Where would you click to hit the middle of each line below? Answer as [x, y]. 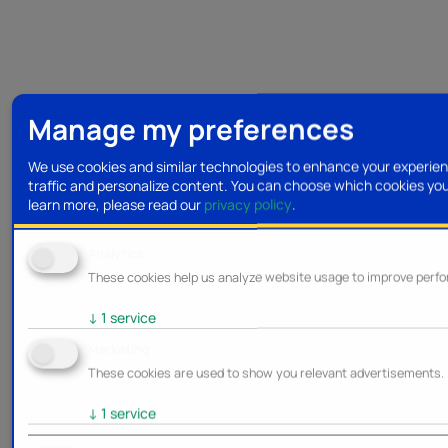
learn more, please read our [116, 204]
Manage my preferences [191, 128]
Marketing [119, 349]
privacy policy [248, 204]
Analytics [116, 253]
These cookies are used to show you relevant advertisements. [266, 373]
